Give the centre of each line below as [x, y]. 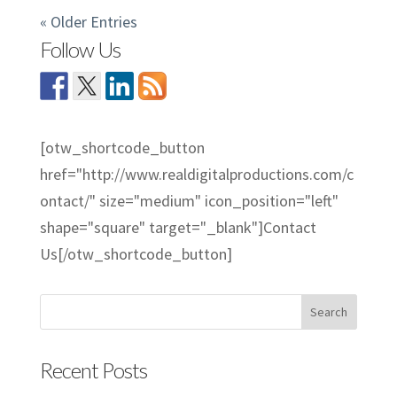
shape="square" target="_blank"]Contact [178, 227]
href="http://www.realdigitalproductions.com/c [196, 174]
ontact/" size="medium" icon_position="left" [189, 200]
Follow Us [80, 49]
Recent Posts [93, 370]
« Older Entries [88, 21]
